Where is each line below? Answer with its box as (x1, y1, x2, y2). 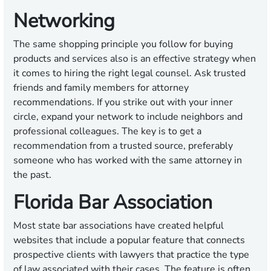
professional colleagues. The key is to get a (13, 125, 201, 139)
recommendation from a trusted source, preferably (13, 139, 233, 153)
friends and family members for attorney (13, 81, 189, 95)
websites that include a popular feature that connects (13, 233, 245, 247)
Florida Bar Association (13, 189, 212, 216)
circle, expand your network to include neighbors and (13, 110, 243, 124)
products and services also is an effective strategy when (13, 52, 256, 66)
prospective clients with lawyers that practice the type (13, 248, 249, 262)
